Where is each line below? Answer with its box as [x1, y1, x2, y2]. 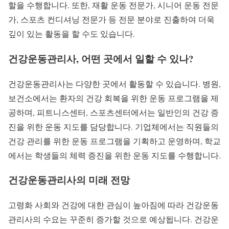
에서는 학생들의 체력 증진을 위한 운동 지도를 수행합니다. [8, 149, 221, 161]
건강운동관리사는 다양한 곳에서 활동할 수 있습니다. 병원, [8, 78, 221, 89]
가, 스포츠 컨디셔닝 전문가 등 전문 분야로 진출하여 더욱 [8, 14, 215, 25]
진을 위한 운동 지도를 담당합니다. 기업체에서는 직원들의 [8, 121, 219, 132]
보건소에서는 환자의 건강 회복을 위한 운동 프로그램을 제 [8, 92, 219, 103]
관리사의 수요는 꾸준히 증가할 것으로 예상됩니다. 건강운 [8, 214, 219, 225]
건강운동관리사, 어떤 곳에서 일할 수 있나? [8, 51, 193, 65]
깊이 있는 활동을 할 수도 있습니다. [8, 28, 135, 39]
